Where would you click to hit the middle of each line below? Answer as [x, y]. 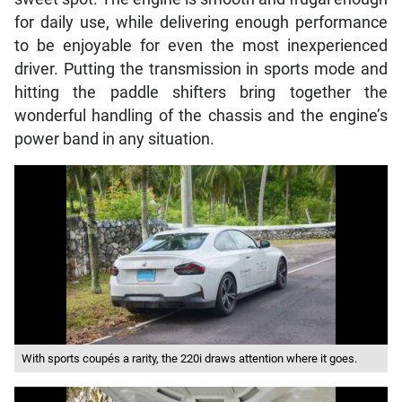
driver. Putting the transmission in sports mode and [201, 70]
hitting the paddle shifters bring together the [201, 93]
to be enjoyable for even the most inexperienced [201, 46]
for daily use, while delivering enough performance [201, 23]
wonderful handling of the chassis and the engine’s [201, 116]
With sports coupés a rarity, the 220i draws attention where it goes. [189, 359]
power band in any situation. [114, 140]
